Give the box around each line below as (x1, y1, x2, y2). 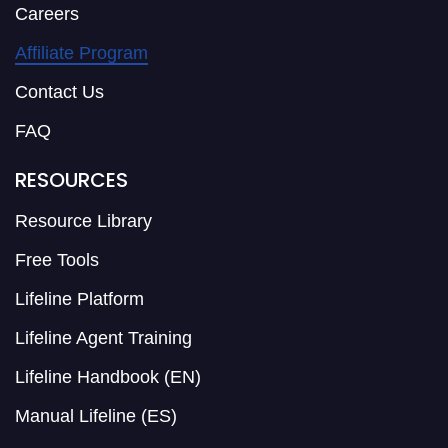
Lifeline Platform (15, 289, 144, 310)
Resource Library (15, 211, 152, 232)
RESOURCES (15, 166, 128, 195)
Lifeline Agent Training (15, 328, 192, 349)
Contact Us (15, 82, 104, 103)
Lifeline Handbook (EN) (15, 367, 201, 388)
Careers (15, 4, 79, 25)
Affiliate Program (15, 43, 148, 64)
